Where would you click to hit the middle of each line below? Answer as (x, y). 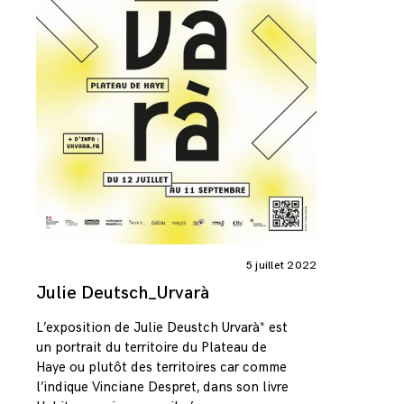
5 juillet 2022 (281, 266)
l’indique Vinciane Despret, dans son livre (162, 387)
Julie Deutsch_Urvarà (123, 294)
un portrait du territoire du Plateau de (151, 347)
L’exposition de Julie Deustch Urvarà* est (162, 327)
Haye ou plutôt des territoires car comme (161, 367)
